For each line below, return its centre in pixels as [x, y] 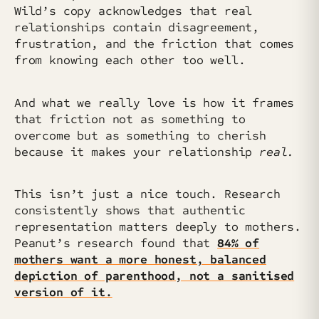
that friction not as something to [130, 119]
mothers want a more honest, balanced [140, 260]
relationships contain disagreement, [137, 28]
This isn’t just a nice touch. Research [147, 194]
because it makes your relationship [137, 152]
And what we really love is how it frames [155, 103]
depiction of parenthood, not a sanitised [155, 276]
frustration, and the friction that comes [155, 44]
